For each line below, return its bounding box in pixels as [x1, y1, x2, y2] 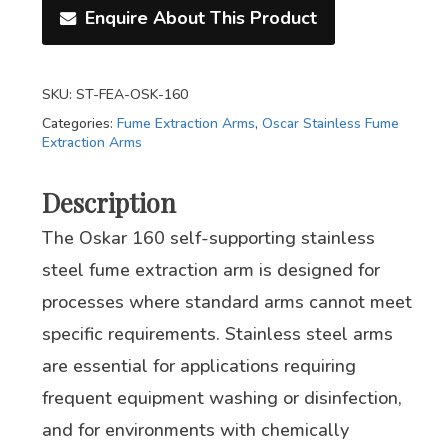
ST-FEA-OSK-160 [75, 85, 188, 105]
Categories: [41, 114, 117, 134]
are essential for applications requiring [41, 354, 356, 379]
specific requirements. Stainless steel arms [41, 322, 393, 347]
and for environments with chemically [41, 418, 349, 443]
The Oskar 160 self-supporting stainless [41, 226, 375, 251]
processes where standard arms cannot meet [41, 290, 412, 315]
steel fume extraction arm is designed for [41, 258, 380, 283]
